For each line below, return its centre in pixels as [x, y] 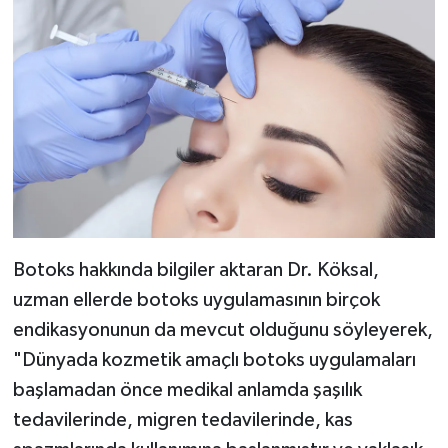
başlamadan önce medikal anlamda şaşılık [187, 390]
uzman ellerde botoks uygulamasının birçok [196, 300]
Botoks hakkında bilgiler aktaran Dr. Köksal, [195, 270]
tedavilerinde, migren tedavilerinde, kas [182, 420]
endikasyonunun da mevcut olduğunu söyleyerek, [222, 330]
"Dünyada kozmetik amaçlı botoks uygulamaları [214, 360]
